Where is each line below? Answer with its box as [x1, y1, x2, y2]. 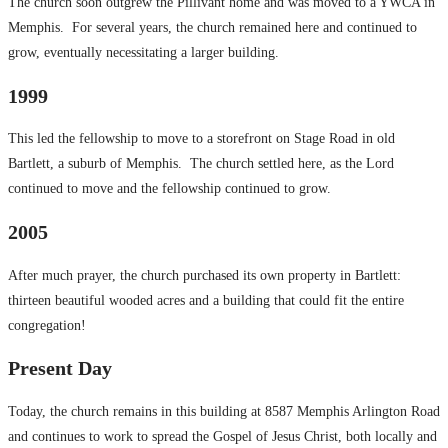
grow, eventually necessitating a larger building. [8, 45, 279, 61]
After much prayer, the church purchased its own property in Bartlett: [8, 267, 401, 283]
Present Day [8, 357, 112, 380]
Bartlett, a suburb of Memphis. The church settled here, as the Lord [8, 156, 394, 172]
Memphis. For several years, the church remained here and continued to [8, 20, 417, 36]
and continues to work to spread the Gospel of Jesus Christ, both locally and [8, 428, 437, 444]
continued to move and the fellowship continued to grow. [8, 181, 331, 197]
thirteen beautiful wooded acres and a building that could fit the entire [8, 292, 404, 308]
